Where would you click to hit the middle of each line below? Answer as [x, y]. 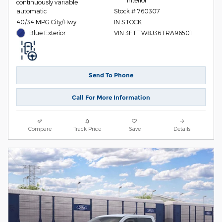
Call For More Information [111, 97]
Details [182, 129]
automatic [31, 11]
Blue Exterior [48, 33]
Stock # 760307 [137, 11]
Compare [40, 129]
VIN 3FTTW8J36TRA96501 [153, 33]
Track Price [87, 129]
